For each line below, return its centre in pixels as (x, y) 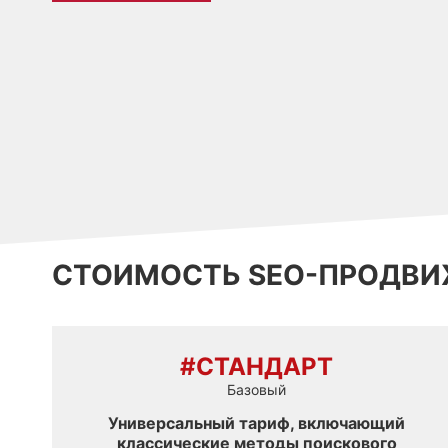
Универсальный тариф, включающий (257, 423)
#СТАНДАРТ (257, 367)
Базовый (257, 390)
